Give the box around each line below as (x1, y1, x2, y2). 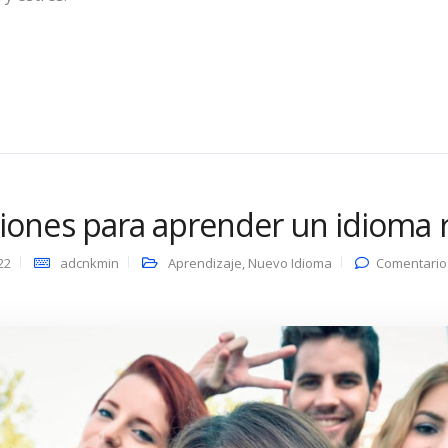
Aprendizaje (167, 254, 242, 273)
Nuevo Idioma (247, 254, 332, 273)
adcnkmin (59, 254, 119, 273)
